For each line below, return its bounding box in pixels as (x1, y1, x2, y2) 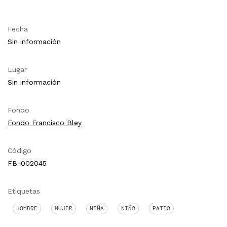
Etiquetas (8, 187, 40, 196)
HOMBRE (16, 205, 37, 212)
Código (8, 146, 31, 155)
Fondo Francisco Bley (8, 119, 82, 127)
